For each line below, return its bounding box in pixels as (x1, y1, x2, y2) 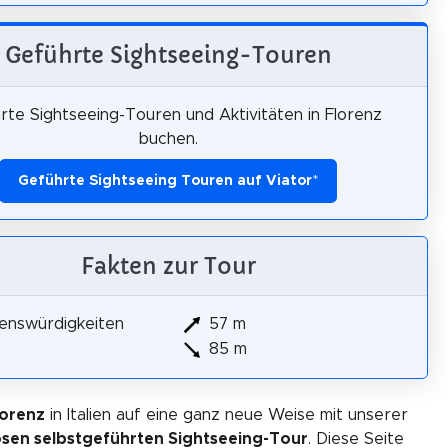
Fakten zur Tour (80, 252, 256, 280)
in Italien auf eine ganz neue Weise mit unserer (45, 406, 408, 423)
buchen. (138, 131, 198, 147)
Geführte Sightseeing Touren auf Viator (18, 174, 312, 188)
